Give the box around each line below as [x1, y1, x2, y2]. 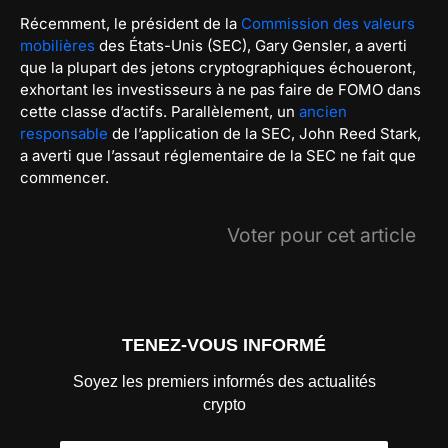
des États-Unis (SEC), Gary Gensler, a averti [95, 36, 407, 55]
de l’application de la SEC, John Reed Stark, [108, 124, 421, 143]
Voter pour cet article [227, 223, 416, 247]
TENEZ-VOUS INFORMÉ [122, 334, 326, 355]
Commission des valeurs [241, 14, 415, 33]
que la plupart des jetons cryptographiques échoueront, [20, 58, 416, 77]
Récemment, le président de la [20, 14, 241, 33]
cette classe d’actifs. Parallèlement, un [20, 102, 299, 121]
